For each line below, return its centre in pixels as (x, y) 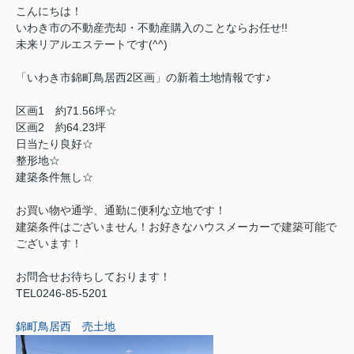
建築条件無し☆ (55, 177)
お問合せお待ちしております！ (93, 276)
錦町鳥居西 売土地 (66, 326)
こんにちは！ (49, 11)
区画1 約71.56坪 (61, 110)
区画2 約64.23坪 (61, 127)
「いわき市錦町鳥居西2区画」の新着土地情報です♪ (143, 77)
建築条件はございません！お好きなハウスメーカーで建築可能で (176, 226)
